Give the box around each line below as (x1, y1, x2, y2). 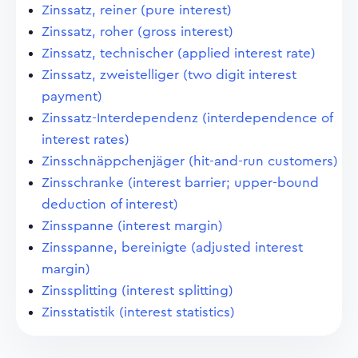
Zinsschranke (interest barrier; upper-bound (42, 176, 319, 189)
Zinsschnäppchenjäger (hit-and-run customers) (42, 154, 338, 168)
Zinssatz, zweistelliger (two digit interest (42, 68, 296, 82)
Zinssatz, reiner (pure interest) (42, 3, 232, 17)
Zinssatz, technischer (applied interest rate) (42, 46, 316, 60)
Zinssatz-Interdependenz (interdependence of (42, 111, 332, 125)
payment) (42, 89, 102, 103)
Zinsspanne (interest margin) (42, 219, 223, 233)
